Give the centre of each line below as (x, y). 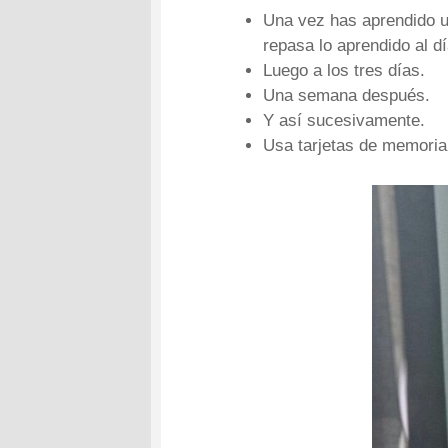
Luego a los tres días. (344, 70)
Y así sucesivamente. (344, 120)
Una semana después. (347, 95)
